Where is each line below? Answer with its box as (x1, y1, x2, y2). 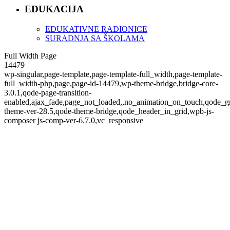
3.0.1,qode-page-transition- (4, 88, 91, 97)
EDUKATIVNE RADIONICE (45, 24, 147, 33)
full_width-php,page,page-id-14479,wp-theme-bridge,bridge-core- (4, 79, 218, 88)
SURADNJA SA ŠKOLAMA (45, 33, 145, 43)
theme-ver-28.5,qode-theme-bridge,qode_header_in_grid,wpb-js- (4, 106, 214, 116)
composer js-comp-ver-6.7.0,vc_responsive (4, 116, 143, 125)
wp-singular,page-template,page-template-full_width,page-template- (4, 69, 222, 79)
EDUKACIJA (25, 3, 84, 14)
